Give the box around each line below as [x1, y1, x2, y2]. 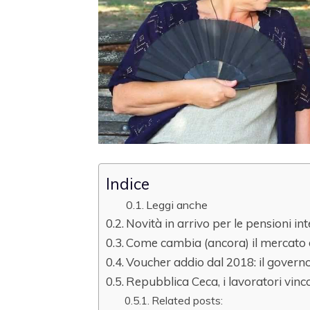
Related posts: [152, 293, 224, 308]
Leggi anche [145, 198, 208, 212]
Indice [106, 174, 149, 194]
